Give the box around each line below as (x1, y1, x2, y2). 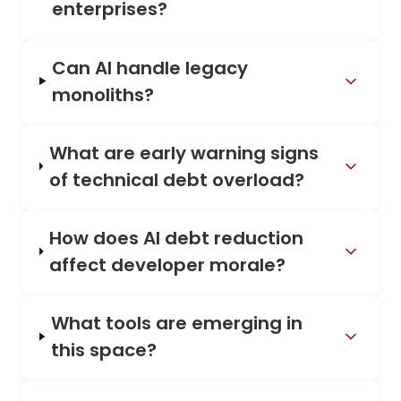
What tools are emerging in (50, 311, 303, 337)
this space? (50, 337, 157, 363)
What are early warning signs (48, 140, 319, 166)
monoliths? (52, 81, 155, 107)
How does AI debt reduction (49, 225, 304, 251)
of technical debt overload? (48, 166, 304, 192)
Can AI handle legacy (52, 55, 249, 81)
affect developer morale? (49, 252, 286, 277)
